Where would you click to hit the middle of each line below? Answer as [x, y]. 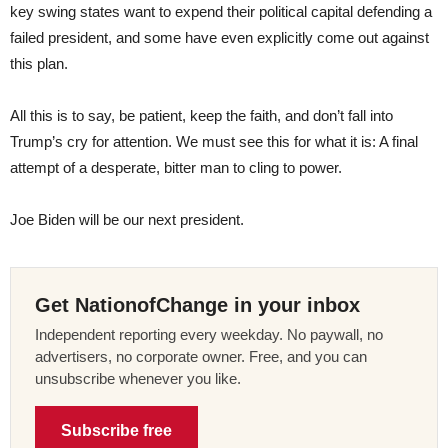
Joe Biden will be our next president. [127, 219]
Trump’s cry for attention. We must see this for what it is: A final [214, 141]
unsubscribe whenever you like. [138, 378]
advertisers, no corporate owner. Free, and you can [201, 356]
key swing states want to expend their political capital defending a [221, 11]
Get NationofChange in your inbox [197, 304]
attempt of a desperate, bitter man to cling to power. [178, 167]
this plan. [39, 63]
